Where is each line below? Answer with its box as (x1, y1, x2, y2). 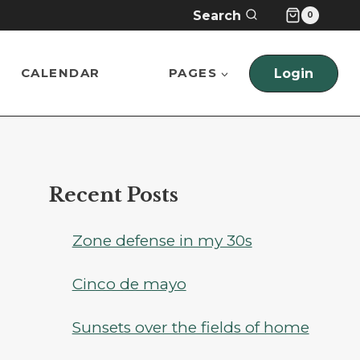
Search (192, 7, 241, 23)
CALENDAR (20, 65, 100, 80)
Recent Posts (49, 183, 179, 207)
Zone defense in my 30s (72, 231, 252, 250)
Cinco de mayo (72, 275, 186, 293)
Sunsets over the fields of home (72, 318, 309, 337)
